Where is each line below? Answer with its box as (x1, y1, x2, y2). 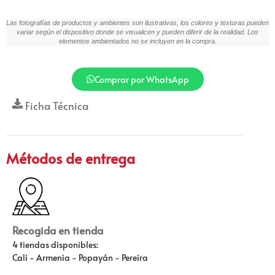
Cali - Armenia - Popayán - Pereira (12, 251, 148, 263)
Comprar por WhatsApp (94, 72, 189, 85)
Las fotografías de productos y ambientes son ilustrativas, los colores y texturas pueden (6, 19, 269, 27)
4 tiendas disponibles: (12, 238, 98, 250)
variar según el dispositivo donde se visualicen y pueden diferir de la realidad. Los (17, 28, 258, 36)
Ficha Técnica (25, 98, 89, 113)
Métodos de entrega (6, 149, 135, 168)
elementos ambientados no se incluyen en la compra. (58, 37, 217, 45)
